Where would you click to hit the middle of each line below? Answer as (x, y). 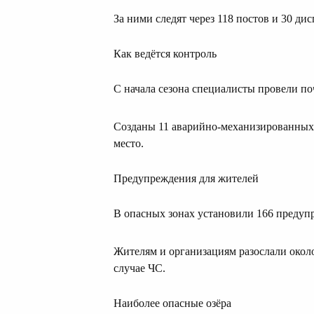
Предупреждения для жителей (186, 179)
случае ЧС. (139, 268)
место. (129, 144)
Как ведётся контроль (165, 54)
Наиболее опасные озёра (172, 303)
